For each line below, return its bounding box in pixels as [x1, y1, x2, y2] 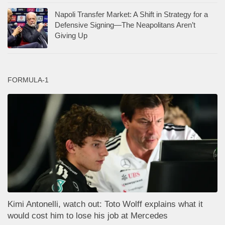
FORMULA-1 [8, 75, 49, 84]
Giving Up [55, 31, 87, 40]
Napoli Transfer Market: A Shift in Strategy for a [55, 10, 208, 19]
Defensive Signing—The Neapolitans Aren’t [55, 20, 195, 29]
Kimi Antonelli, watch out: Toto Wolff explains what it [8, 199, 203, 209]
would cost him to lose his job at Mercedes [8, 211, 168, 221]
